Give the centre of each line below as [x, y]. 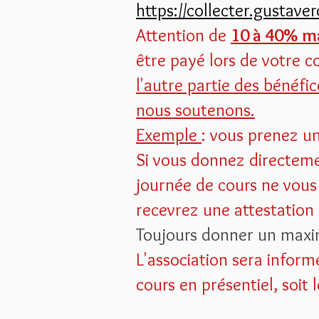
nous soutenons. [195, 110]
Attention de [183, 35]
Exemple [169, 135]
